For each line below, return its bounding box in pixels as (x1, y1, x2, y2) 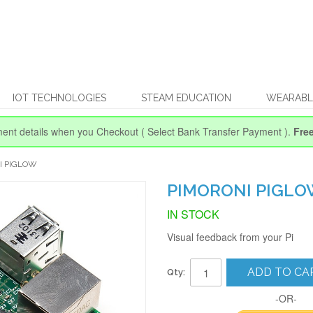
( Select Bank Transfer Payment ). (141, 124, 291, 138)
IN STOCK (167, 206, 219, 222)
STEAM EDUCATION (141, 92, 231, 103)
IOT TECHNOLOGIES (13, 92, 106, 103)
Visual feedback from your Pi (167, 230, 293, 244)
